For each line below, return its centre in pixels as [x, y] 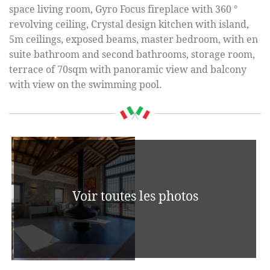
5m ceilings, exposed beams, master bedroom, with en [133, 40]
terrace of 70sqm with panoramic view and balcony [128, 70]
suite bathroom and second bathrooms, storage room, [132, 55]
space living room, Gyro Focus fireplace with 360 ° [123, 10]
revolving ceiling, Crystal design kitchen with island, [129, 25]
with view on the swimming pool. [86, 85]
